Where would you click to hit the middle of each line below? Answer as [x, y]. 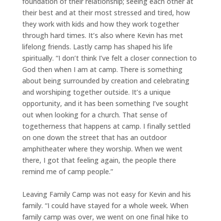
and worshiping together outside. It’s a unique [96, 92]
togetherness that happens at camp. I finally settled [106, 126]
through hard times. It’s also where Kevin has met [102, 35]
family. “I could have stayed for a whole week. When [105, 205]
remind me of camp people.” [67, 171]
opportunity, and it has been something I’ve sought [105, 103]
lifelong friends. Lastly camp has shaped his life [97, 46]
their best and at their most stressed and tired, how [106, 12]
